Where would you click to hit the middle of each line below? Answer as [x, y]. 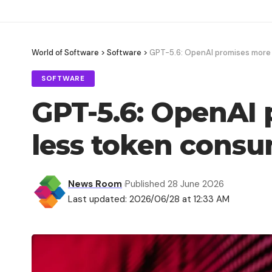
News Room [95, 184]
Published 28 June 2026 [174, 184]
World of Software [65, 53]
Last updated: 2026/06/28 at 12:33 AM [149, 199]
